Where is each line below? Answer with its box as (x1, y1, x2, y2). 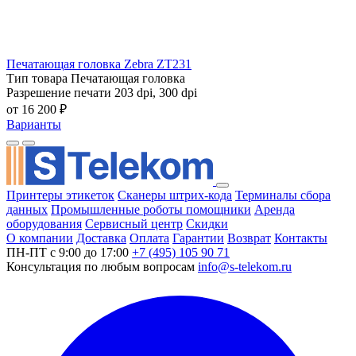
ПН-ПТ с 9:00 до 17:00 (6, 245, 129, 259)
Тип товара (6, 71, 68, 85)
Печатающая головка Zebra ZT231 (6, 56, 192, 71)
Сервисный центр (85, 216, 183, 230)
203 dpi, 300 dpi (114, 85, 197, 99)
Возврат (227, 230, 271, 245)
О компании (6, 230, 73, 245)
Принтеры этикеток (6, 188, 114, 202)
